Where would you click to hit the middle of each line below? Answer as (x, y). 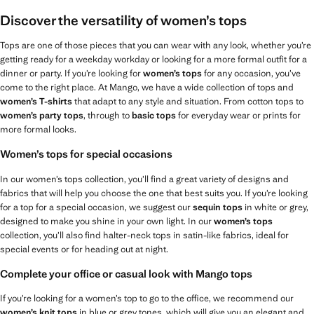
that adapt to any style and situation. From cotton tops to (188, 102)
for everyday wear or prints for (238, 116)
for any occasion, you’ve (251, 74)
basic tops (154, 116)
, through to (108, 116)
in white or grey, (275, 207)
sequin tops (218, 207)
